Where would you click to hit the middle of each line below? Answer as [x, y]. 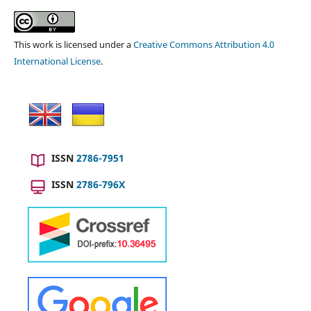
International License [57, 61]
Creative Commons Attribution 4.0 [203, 44]
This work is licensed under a [73, 44]
